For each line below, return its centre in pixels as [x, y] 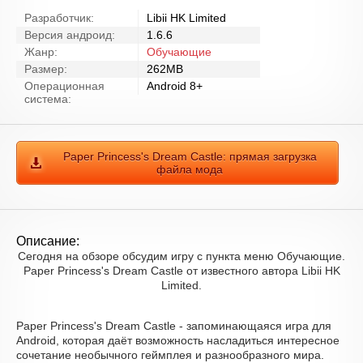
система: [48, 99]
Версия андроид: [70, 35]
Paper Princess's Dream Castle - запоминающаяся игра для [174, 326]
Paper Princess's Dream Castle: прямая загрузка [190, 156]
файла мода [190, 169]
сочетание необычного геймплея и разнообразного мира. [170, 355]
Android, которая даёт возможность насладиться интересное [178, 340]
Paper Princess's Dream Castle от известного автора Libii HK [181, 271]
